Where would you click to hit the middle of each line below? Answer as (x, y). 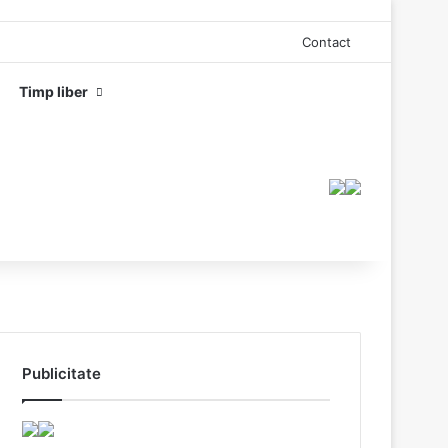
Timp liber (53, 91)
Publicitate (62, 373)
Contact (326, 42)
